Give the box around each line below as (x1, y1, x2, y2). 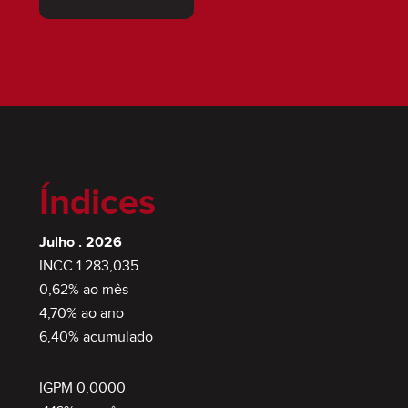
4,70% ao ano (38, 305, 124, 323)
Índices (38, 181, 156, 226)
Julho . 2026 (38, 234, 122, 252)
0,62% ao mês (38, 281, 128, 300)
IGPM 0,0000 (38, 380, 126, 398)
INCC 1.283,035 (38, 258, 138, 276)
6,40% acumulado (38, 329, 153, 347)
